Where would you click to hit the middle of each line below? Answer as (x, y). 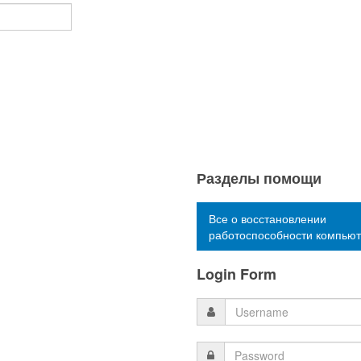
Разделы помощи (259, 178)
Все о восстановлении (268, 218)
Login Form (237, 274)
